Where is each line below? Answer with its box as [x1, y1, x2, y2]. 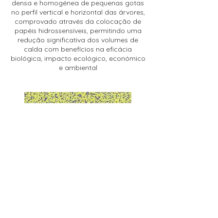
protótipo [62, 169, 93, 178]
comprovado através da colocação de [15, 17, 141, 26]
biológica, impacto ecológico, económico [10, 54, 145, 63]
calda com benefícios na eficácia [24, 45, 132, 54]
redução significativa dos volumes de [18, 36, 138, 44]
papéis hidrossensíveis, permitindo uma [14, 26, 142, 35]
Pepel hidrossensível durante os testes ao [11, 160, 145, 168]
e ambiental [58, 63, 97, 72]
